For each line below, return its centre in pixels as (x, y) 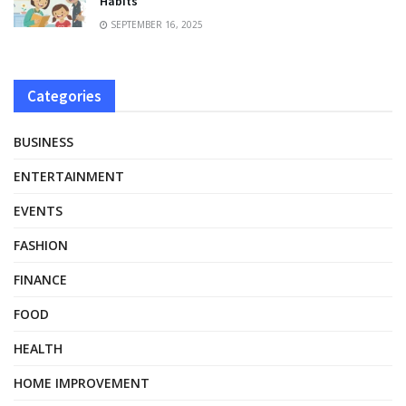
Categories (64, 96)
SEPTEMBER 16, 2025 (155, 24)
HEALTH (38, 348)
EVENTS (38, 210)
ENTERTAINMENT (69, 176)
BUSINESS (43, 141)
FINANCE (40, 279)
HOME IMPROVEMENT (82, 382)
